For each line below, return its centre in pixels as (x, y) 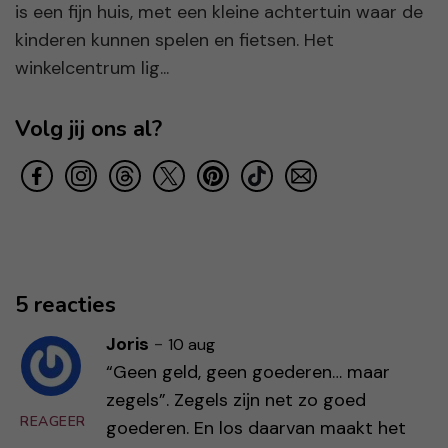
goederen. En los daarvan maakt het (256, 428)
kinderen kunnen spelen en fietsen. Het (174, 40)
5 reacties (65, 305)
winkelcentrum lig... (92, 68)
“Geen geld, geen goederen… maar (248, 372)
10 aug (191, 345)
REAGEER (53, 422)
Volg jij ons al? (88, 129)
